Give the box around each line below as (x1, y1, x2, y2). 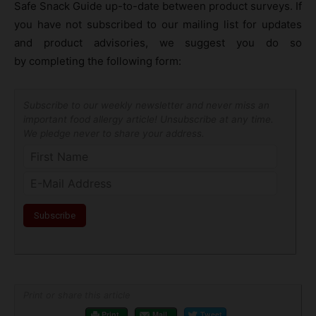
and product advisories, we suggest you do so (14, 35, 302, 49)
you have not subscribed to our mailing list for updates (14, 17, 302, 31)
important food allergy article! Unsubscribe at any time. (23, 113, 274, 125)
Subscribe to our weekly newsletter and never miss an (23, 99, 269, 111)
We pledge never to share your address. (23, 127, 205, 139)
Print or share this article (23, 289, 130, 300)
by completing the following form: (14, 54, 181, 68)
